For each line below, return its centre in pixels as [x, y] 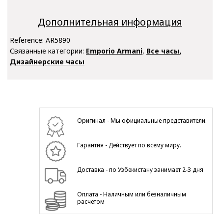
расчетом [91, 202]
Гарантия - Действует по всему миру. [129, 145]
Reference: [28, 40]
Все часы [163, 51]
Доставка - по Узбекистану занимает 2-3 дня [140, 170]
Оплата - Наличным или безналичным [132, 194]
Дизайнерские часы [47, 61]
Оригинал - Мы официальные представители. [142, 121]
